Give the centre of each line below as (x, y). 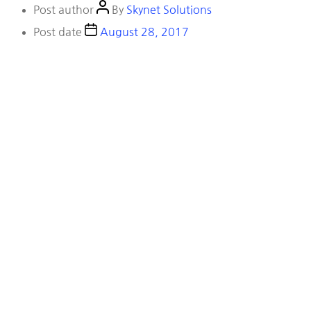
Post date (59, 32)
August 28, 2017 (144, 32)
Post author (65, 10)
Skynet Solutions (169, 10)
